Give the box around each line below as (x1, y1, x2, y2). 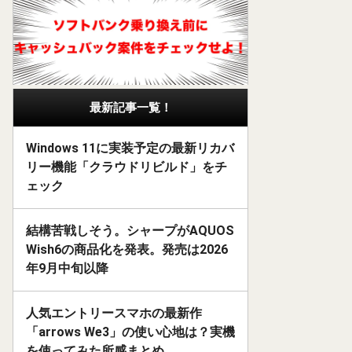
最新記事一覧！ (89, 101, 172, 115)
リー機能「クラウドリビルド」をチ (26, 159, 227, 175)
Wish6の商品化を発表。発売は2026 (26, 242, 228, 258)
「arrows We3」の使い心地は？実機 (26, 324, 235, 340)
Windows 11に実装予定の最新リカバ (26, 141, 234, 156)
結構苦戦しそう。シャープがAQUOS (26, 223, 234, 239)
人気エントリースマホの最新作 (26, 306, 202, 321)
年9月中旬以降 (26, 261, 108, 277)
